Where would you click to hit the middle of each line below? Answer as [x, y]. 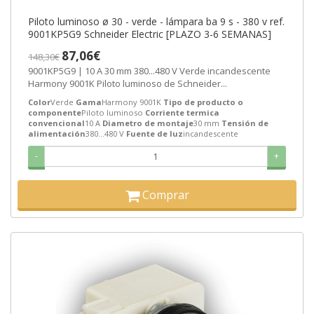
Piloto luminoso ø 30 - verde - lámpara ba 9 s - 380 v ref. [156, 22]
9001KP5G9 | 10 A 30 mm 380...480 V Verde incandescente [81, 71]
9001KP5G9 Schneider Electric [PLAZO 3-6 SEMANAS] [150, 34]
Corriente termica [182, 113]
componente [55, 113]
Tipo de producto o [203, 102]
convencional [56, 123]
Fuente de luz [155, 134]
